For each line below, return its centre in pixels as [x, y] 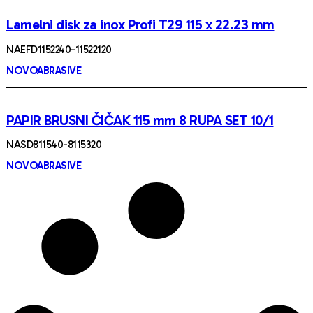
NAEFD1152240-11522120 [59, 50]
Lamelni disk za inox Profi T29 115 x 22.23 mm [140, 25]
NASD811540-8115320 [54, 145]
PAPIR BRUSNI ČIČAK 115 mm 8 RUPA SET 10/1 [140, 120]
